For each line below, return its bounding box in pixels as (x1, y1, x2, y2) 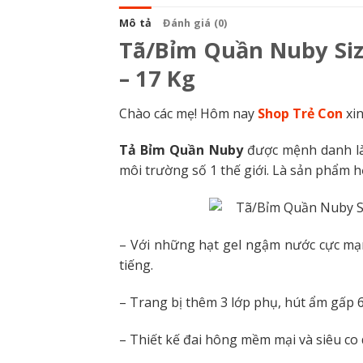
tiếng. (119, 255, 153, 274)
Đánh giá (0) (163, 15, 228, 30)
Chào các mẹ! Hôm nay (119, 104, 258, 122)
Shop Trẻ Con (258, 104, 343, 122)
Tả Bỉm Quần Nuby (119, 141, 243, 160)
